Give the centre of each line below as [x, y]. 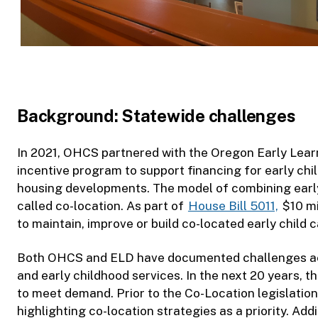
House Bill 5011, [233, 206]
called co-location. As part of [102, 206]
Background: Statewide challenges [157, 115]
